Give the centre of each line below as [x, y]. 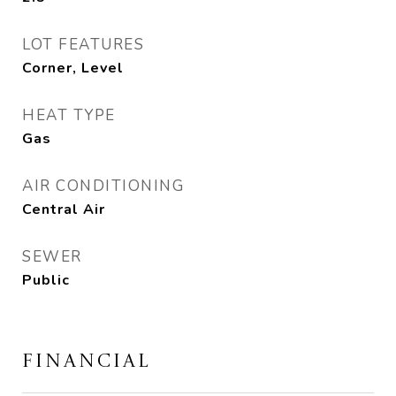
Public [46, 280]
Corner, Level [73, 68]
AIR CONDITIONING [103, 186]
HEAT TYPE [69, 115]
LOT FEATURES [83, 45]
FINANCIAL [87, 362]
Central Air [64, 209]
